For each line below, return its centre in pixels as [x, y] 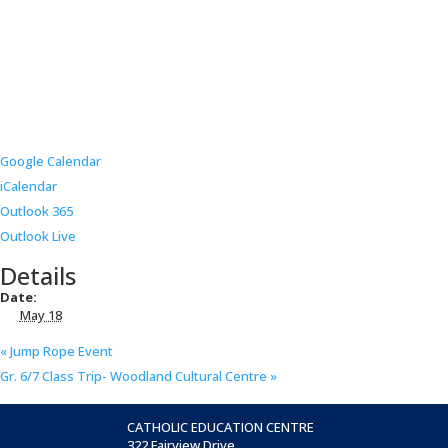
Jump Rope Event [60, 350]
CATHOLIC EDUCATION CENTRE [221, 426]
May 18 [40, 315]
